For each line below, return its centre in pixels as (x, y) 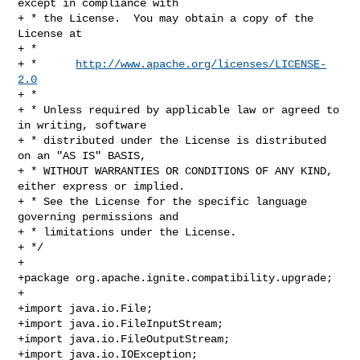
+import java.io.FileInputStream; (121, 323)
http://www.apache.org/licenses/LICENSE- (201, 64)
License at (50, 33)
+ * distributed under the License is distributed (172, 140)
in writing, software (82, 125)
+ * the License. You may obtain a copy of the (166, 18)
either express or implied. (102, 186)
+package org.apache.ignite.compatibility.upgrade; (176, 278)
